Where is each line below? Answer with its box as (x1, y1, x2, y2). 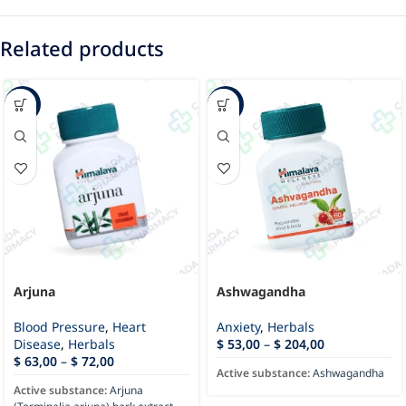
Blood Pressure (14, 318, 105, 336)
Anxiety (217, 318, 260, 336)
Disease (14, 335, 61, 353)
